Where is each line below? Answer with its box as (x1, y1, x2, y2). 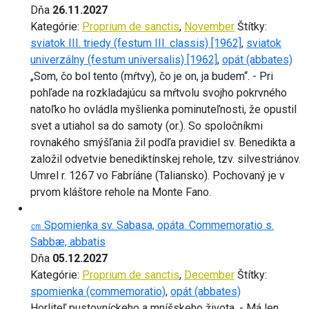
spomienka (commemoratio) (30, 284, 166, 298)
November (184, 19, 235, 33)
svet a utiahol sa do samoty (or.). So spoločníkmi (30, 119, 263, 132)
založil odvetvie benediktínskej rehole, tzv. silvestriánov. (30, 152, 301, 166)
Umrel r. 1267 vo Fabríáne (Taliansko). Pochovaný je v (30, 168, 285, 182)
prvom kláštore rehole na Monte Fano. (30, 185, 211, 199)
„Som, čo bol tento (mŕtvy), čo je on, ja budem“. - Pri (30, 69, 273, 83)
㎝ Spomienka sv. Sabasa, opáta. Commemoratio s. (30, 218, 274, 232)
